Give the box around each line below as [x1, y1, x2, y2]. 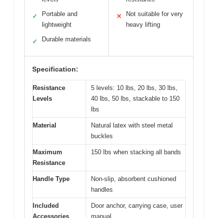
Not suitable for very [126, 10, 183, 18]
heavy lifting [126, 20, 160, 28]
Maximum [33, 148, 62, 156]
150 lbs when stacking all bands [91, 148, 181, 156]
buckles [91, 132, 113, 140]
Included [33, 201, 59, 209]
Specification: [32, 65, 78, 73]
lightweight [42, 20, 72, 28]
